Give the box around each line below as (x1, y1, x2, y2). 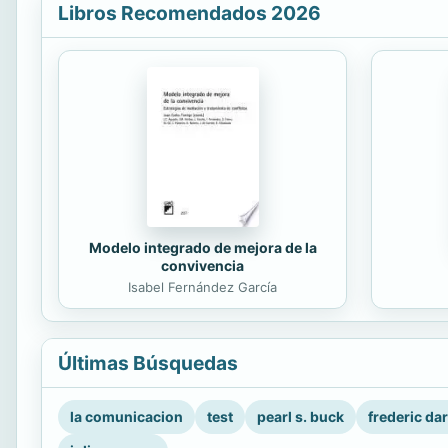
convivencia (161, 256, 244, 274)
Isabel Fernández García (128, 278, 277, 295)
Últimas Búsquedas (58, 351, 238, 376)
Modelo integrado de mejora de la (88, 238, 317, 256)
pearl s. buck (257, 408, 344, 426)
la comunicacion (70, 408, 183, 426)
